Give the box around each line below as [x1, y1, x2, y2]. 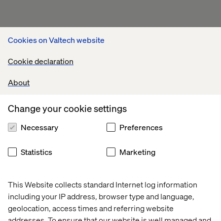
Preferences [119, 122, 163, 132]
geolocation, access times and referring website [8, 203, 174, 213]
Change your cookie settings [8, 102, 127, 114]
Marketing [119, 147, 155, 157]
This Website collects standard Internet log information [8, 179, 197, 189]
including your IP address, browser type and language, [8, 191, 194, 201]
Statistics [21, 147, 52, 157]
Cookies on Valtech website [8, 35, 105, 45]
